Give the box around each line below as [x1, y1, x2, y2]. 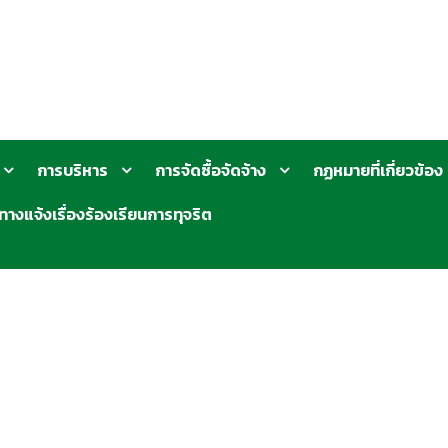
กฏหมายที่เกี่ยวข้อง [313, 158, 443, 182]
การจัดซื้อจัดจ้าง [155, 158, 266, 182]
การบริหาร [37, 158, 108, 182]
